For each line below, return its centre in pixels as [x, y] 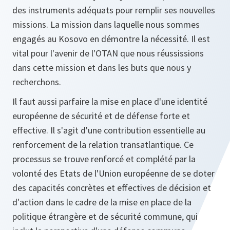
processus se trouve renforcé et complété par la [104, 159]
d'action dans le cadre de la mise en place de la [102, 202]
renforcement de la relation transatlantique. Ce [103, 145]
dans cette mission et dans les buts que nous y [102, 68]
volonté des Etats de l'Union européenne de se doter [113, 173]
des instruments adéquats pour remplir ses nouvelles [114, 10]
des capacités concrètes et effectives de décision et [112, 188]
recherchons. [37, 82]
